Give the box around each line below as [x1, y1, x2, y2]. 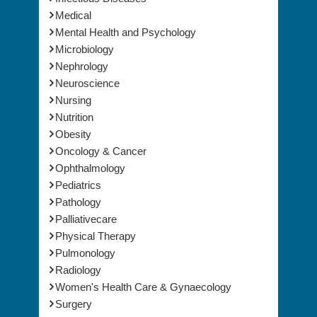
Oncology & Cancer [55, 129, 146, 142]
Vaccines [55, 299, 98, 311]
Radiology [55, 248, 101, 260]
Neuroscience [55, 61, 120, 74]
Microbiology [55, 27, 114, 40]
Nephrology [55, 44, 108, 57]
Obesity [55, 112, 91, 125]
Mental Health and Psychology [55, 10, 196, 23]
